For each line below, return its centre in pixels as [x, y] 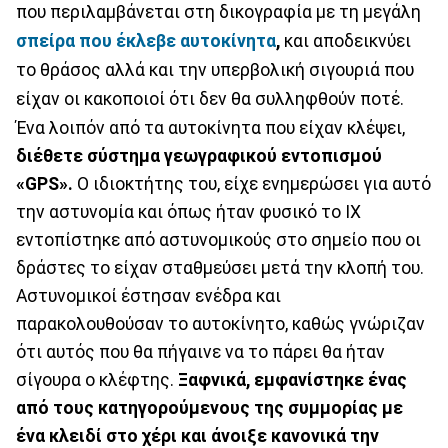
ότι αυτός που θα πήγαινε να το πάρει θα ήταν [200, 351]
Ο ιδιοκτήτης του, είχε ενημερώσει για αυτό [252, 183]
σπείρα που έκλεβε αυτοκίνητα [146, 40]
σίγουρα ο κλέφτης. [97, 379]
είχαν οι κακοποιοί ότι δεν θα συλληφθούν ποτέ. [212, 98]
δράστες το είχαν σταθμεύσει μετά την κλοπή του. [220, 267]
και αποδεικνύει [345, 40]
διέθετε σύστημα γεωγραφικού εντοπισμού [199, 155]
